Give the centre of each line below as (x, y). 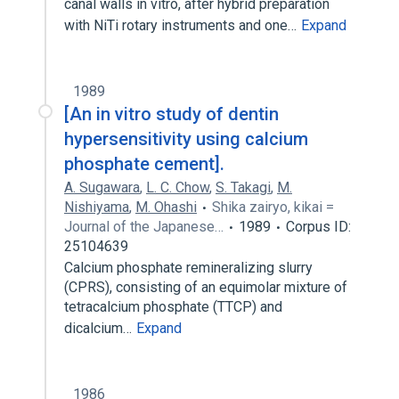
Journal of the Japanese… (144, 227)
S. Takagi (243, 187)
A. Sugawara (102, 187)
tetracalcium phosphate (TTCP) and (173, 307)
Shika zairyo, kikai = (273, 207)
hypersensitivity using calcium (186, 139)
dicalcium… (100, 328)
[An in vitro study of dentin (171, 114)
